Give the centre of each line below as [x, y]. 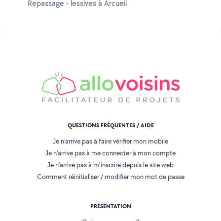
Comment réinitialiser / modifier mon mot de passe [110, 177]
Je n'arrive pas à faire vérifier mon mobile [110, 141]
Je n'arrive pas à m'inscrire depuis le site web [110, 165]
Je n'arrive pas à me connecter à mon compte [110, 153]
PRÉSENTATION [110, 206]
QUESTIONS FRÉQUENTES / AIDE [110, 126]
